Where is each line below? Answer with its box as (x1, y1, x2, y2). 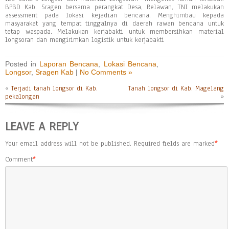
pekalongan (5, 92, 39, 101)
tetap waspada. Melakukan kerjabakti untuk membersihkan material (5, 27, 224, 36)
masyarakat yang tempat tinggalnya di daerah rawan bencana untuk (5, 19, 224, 28)
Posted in (5, 60, 40, 68)
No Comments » (80, 68, 132, 76)
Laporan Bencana (39, 60, 99, 68)
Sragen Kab (35, 68, 74, 76)
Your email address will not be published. (5, 139, 131, 148)
